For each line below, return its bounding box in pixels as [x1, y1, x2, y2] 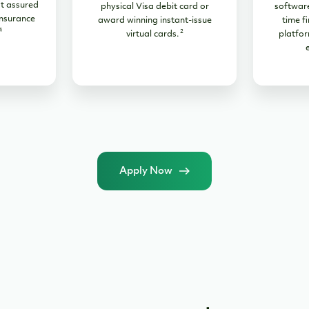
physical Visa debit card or [100, 3, 209, 12]
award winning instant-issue [97, 17, 212, 26]
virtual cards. [126, 30, 179, 39]
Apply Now [119, 166, 172, 177]
